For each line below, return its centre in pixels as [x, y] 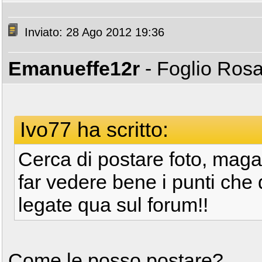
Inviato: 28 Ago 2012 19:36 [93, 32]
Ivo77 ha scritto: [94, 130]
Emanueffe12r [74, 68]
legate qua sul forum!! [113, 205]
